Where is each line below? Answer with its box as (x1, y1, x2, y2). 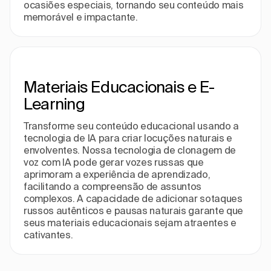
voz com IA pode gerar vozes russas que (24, 157, 204, 168)
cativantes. (24, 229, 73, 240)
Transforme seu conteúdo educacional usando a (24, 120, 239, 131)
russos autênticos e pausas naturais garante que (24, 205, 243, 216)
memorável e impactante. (24, 11, 138, 22)
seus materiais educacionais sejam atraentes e (24, 217, 237, 228)
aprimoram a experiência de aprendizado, (24, 169, 211, 180)
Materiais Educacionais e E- (24, 78, 214, 96)
